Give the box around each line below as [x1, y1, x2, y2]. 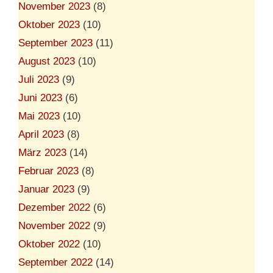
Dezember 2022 [18, 201, 90, 213]
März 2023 [18, 146, 66, 158]
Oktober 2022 [18, 238, 80, 250]
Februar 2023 [18, 165, 79, 177]
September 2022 [18, 256, 93, 268]
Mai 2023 [18, 110, 60, 122]
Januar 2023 [18, 183, 74, 195]
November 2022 [18, 219, 90, 232]
